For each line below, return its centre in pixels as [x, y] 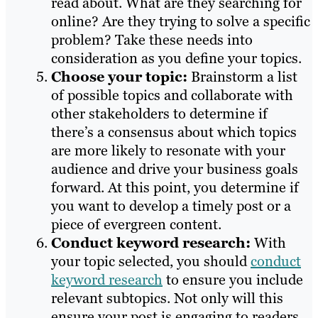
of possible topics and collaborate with [172, 95]
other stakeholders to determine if [159, 113]
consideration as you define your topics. [176, 58]
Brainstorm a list [244, 76]
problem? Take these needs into [152, 39]
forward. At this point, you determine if [175, 187]
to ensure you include [233, 279]
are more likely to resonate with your [168, 150]
